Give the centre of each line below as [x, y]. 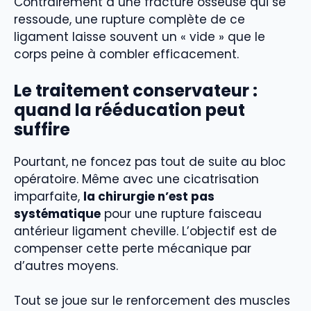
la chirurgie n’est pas [149, 196]
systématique [57, 213]
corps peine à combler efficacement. [126, 54]
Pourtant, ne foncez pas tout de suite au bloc [150, 161]
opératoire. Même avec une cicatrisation [136, 179]
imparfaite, [49, 196]
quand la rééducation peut [129, 110]
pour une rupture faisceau [181, 213]
